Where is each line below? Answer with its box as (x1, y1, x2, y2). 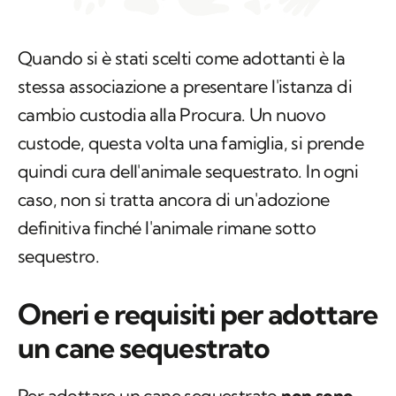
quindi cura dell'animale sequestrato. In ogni (18, 160, 358, 183)
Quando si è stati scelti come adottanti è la (18, 47, 346, 70)
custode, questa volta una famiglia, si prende (18, 132, 363, 155)
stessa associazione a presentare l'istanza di (18, 75, 352, 98)
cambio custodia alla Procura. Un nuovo (18, 103, 326, 126)
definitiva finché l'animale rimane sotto (18, 217, 316, 240)
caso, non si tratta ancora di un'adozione (18, 188, 330, 211)
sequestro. (18, 245, 100, 268)
